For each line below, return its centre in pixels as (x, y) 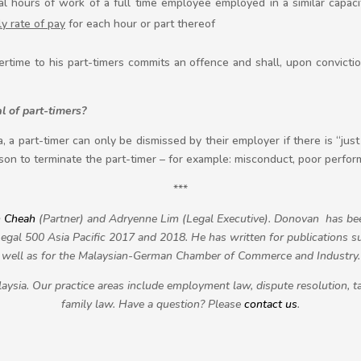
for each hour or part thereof (140, 24)
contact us (271, 304)
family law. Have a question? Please (153, 304)
